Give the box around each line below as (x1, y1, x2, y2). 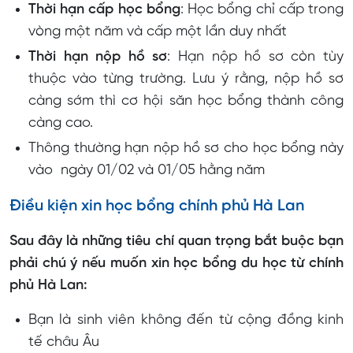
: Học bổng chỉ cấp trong (180, 2, 344, 18)
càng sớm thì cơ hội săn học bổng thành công (28, 94, 344, 110)
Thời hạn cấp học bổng (28, 2, 180, 18)
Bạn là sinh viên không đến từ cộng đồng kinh (28, 313, 344, 329)
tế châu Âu (28, 335, 103, 351)
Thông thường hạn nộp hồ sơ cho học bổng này (28, 141, 344, 157)
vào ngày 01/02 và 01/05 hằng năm (28, 163, 265, 179)
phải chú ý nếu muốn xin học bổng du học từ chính (9, 256, 344, 272)
